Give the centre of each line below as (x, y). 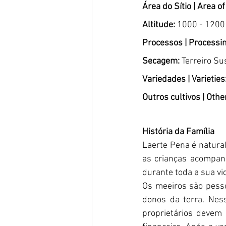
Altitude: (159, 25)
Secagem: (162, 61)
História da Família (179, 132)
